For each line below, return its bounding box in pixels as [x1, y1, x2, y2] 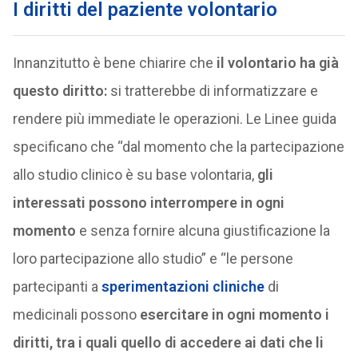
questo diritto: [12, 82, 107, 99]
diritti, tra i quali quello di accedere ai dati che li [12, 334, 324, 351]
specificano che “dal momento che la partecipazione [12, 138, 344, 155]
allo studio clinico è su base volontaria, [12, 166, 257, 183]
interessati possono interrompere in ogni [12, 194, 284, 211]
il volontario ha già [216, 54, 339, 71]
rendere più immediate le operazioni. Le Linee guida [12, 110, 336, 127]
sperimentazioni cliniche [101, 278, 265, 295]
